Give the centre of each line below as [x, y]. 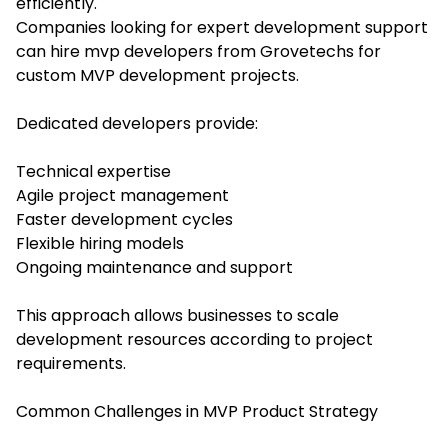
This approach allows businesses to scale [177, 315]
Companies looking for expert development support [222, 27]
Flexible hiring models [100, 243]
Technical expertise [93, 171]
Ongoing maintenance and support [154, 267]
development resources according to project [194, 339]
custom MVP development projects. [157, 75]
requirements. [71, 363]
